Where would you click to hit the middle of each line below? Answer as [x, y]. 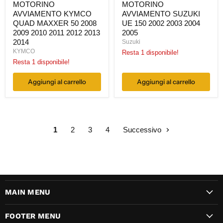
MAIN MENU [28, 192]
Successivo [143, 129]
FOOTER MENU [33, 216]
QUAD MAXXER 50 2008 [55, 23]
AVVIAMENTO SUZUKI [161, 13]
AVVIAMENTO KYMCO [52, 13]
